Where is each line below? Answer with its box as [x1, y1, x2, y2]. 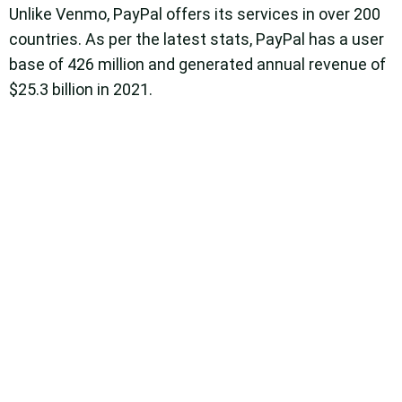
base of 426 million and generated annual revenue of [9, 54, 386, 74]
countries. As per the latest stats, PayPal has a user [9, 29, 384, 48]
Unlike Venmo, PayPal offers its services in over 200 [9, 4, 380, 23]
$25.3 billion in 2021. [9, 79, 153, 99]
